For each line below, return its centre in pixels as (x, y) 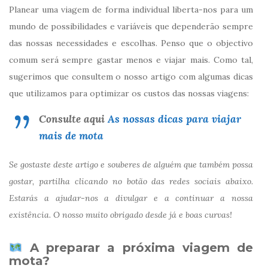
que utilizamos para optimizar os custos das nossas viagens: (129, 94)
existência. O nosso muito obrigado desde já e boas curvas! (121, 215)
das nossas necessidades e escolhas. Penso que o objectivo (131, 43)
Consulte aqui (73, 119)
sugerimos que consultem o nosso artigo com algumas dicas (131, 77)
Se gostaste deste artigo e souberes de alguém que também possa (131, 165)
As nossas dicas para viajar (174, 119)
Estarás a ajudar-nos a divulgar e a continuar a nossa (131, 198)
